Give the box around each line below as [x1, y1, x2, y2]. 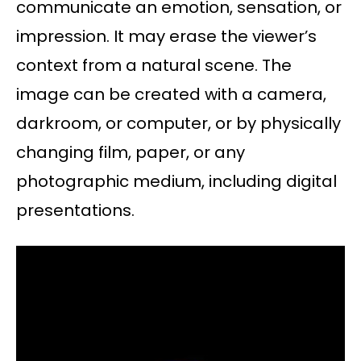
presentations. [16, 199, 135, 222]
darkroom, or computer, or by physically [16, 112, 341, 135]
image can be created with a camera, [16, 83, 326, 106]
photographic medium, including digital [16, 170, 337, 193]
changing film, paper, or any [16, 141, 245, 164]
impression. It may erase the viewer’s [16, 25, 317, 48]
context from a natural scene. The [16, 54, 292, 77]
